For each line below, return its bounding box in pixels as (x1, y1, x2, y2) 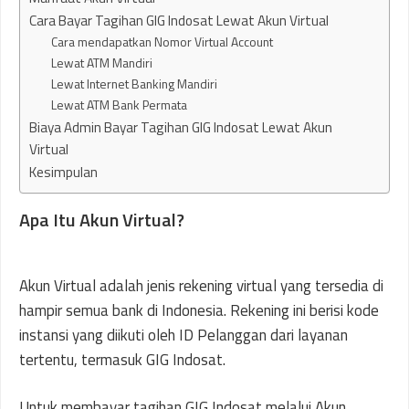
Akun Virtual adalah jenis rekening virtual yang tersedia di (19, 273, 383, 298)
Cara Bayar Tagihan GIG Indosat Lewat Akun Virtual (29, 9, 329, 31)
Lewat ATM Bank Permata (51, 94, 188, 114)
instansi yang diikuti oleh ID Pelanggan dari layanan (19, 322, 348, 347)
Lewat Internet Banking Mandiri (51, 73, 218, 93)
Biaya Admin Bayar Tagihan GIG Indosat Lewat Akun (29, 116, 332, 138)
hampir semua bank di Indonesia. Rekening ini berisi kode (19, 298, 379, 322)
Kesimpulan (29, 161, 98, 183)
